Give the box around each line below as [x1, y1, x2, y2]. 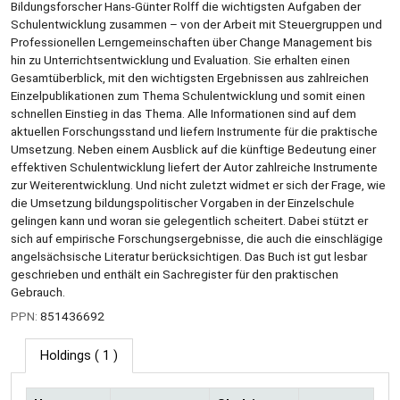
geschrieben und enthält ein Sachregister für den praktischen [11, 266, 338, 281]
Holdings [40, 347, 91, 363]
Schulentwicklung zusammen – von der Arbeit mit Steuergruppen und [11, 16, 382, 31]
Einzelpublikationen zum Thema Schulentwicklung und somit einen [11, 87, 365, 103]
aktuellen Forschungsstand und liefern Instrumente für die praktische [11, 123, 378, 138]
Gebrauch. [11, 284, 65, 299]
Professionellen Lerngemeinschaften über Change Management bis [11, 34, 372, 49]
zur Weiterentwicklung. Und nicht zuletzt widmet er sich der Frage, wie [11, 177, 386, 192]
